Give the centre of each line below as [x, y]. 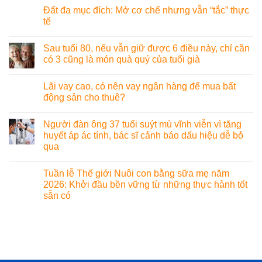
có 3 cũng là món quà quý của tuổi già [122, 60]
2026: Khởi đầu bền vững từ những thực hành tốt [145, 185]
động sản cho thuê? [84, 98]
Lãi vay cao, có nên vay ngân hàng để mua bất [139, 87]
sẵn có [57, 196]
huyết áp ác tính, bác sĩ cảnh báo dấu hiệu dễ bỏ [143, 136]
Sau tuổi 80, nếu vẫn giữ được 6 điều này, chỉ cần [146, 49]
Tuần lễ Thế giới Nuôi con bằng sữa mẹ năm [136, 174]
